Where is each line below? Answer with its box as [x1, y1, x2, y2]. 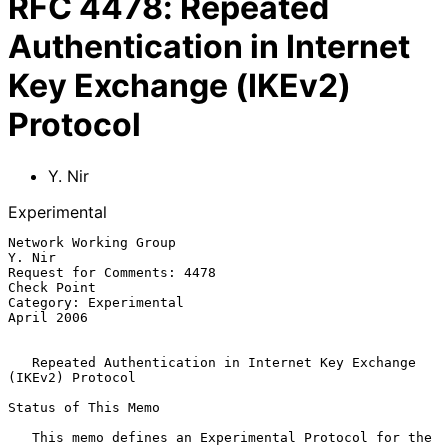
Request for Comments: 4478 [8, 264, 216, 280]
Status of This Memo [8, 399, 160, 415]
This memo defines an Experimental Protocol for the [8, 429, 32, 445]
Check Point [8, 279, 96, 295]
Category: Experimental [8, 294, 184, 310]
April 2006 [8, 309, 88, 325]
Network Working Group [8, 234, 176, 250]
